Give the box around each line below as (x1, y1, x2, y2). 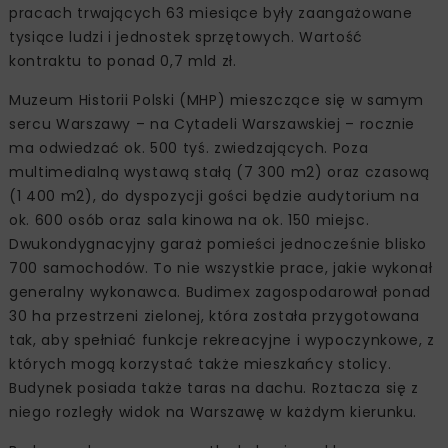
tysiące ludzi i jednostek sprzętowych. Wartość (9, 27, 363, 48)
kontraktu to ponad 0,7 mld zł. (9, 51, 237, 72)
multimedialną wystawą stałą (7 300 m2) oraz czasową (9, 162, 431, 183)
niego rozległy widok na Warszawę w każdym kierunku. (9, 402, 418, 423)
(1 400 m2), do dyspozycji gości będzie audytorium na (9, 186, 420, 207)
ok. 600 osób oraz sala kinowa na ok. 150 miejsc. (9, 210, 370, 231)
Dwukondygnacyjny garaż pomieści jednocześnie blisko (9, 234, 428, 255)
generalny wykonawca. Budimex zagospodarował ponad (9, 282, 431, 303)
